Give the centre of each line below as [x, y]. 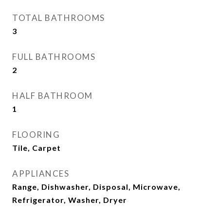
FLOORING [36, 135]
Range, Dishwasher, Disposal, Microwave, [96, 187]
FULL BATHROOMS [54, 57]
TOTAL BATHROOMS [59, 18]
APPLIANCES [41, 173]
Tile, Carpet [36, 148]
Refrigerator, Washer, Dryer [70, 200]
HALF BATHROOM [53, 96]
